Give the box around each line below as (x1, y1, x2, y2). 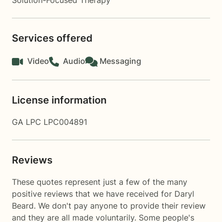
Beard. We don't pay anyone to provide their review (12, 201, 206, 211)
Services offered (12, 32, 93, 44)
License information (12, 94, 107, 106)
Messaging (100, 56, 141, 66)
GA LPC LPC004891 (12, 117, 87, 127)
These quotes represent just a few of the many (12, 177, 187, 187)
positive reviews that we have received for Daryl (12, 189, 194, 199)
